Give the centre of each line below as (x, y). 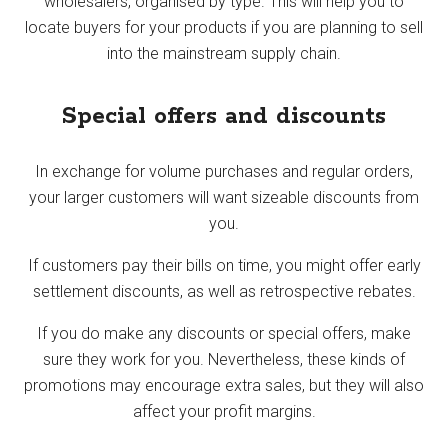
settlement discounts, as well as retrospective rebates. (224, 291)
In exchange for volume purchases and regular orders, (224, 171)
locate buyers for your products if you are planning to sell (224, 27)
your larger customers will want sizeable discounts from (224, 197)
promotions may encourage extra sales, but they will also (224, 385)
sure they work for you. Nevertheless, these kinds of (224, 359)
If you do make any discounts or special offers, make (224, 333)
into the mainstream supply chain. (224, 53)
